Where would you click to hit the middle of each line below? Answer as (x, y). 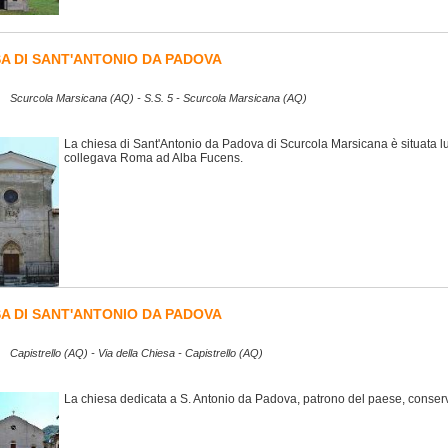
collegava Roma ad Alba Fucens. (153, 158)
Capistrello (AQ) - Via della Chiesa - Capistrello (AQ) (136, 353)
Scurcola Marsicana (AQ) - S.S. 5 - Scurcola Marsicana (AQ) (158, 98)
